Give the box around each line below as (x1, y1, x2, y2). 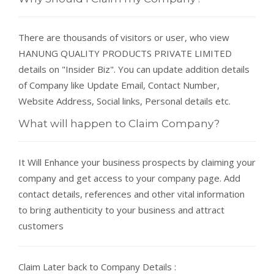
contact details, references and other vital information (18, 188, 245, 200)
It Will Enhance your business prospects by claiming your (18, 156, 256, 168)
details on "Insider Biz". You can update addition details (18, 63, 250, 75)
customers (18, 220, 64, 232)
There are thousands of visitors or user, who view (18, 31, 229, 43)
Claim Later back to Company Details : (18, 261, 176, 273)
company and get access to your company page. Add (18, 172, 240, 184)
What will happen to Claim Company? (18, 117, 220, 130)
